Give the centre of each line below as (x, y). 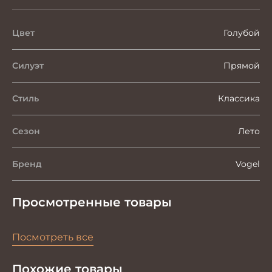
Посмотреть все (53, 237)
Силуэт (28, 66)
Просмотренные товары (92, 202)
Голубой (242, 33)
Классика (239, 98)
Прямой (242, 66)
